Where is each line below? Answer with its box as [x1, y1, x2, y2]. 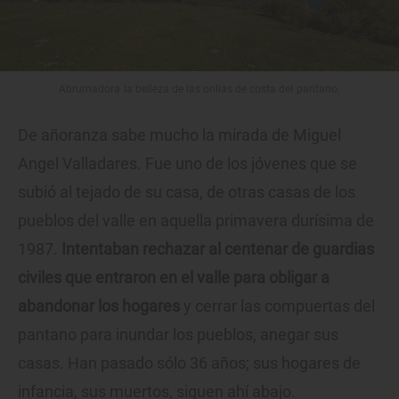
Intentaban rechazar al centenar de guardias [61, 240, 374, 259]
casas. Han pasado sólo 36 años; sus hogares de [18, 354, 361, 373]
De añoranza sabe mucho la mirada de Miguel [18, 126, 341, 145]
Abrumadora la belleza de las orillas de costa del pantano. [59, 83, 340, 96]
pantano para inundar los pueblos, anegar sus [18, 325, 338, 345]
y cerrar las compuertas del [180, 297, 375, 316]
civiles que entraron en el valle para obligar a [18, 268, 330, 288]
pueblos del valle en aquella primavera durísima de [18, 211, 374, 231]
